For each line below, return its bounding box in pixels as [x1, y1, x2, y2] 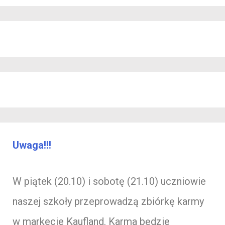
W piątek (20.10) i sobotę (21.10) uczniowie [13, 175, 206, 187]
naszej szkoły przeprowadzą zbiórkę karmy [13, 195, 204, 207]
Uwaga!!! [13, 139, 51, 151]
